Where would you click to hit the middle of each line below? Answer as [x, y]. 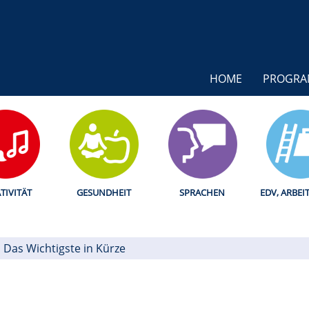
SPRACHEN [202, 193]
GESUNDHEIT [104, 193]
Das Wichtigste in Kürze [64, 249]
